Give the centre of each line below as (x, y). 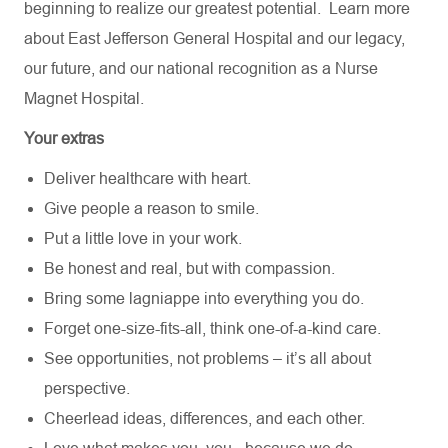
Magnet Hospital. (84, 98)
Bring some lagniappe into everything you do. (204, 298)
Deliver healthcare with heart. (147, 178)
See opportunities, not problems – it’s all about (207, 358)
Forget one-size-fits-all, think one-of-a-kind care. (212, 328)
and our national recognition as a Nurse (238, 68)
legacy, (380, 38)
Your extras (64, 138)
